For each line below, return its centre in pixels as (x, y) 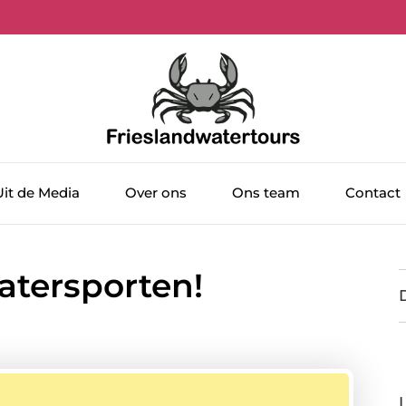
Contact (373, 193)
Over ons (156, 193)
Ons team (266, 193)
